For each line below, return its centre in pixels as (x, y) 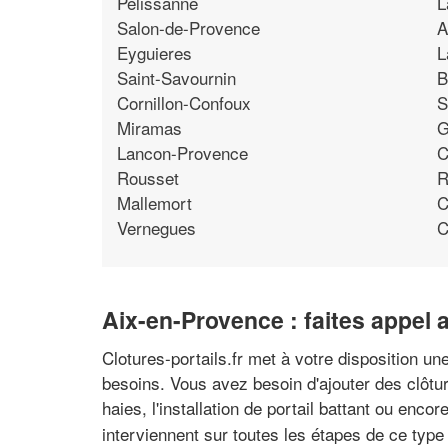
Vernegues (156, 227)
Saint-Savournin (176, 77)
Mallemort (154, 202)
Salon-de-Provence (188, 27)
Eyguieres (154, 52)
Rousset (148, 177)
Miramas (149, 127)
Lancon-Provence (182, 152)
